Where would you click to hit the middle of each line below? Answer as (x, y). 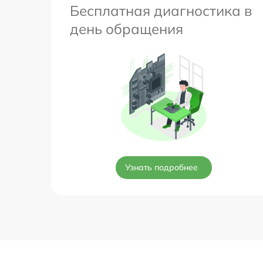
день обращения (127, 28)
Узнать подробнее (161, 167)
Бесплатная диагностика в (161, 10)
